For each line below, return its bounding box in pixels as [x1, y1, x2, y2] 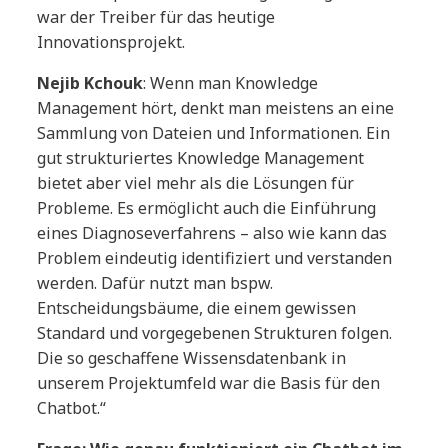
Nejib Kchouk [37, 72, 144, 95]
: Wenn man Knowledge [143, 72, 319, 95]
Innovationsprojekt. [37, 31, 186, 54]
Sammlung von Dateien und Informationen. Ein [37, 122, 391, 145]
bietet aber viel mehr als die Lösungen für [37, 172, 355, 195]
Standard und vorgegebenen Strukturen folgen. [37, 322, 393, 345]
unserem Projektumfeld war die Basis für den [37, 372, 381, 395]
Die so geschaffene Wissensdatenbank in [37, 347, 347, 370]
